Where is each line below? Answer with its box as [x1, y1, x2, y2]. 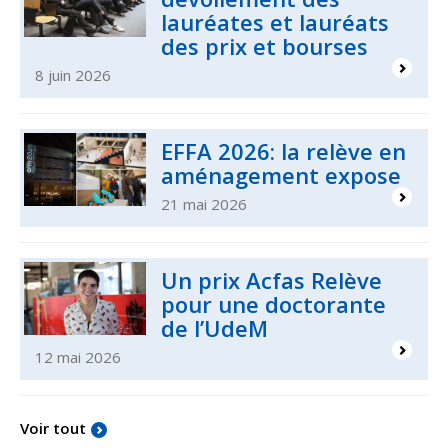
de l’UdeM [161, 312, 269, 343]
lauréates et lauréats [161, 6, 390, 37]
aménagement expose [161, 159, 402, 190]
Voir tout [20, 417, 86, 438]
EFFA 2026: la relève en [161, 135, 407, 166]
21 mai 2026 [161, 193, 248, 214]
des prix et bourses [161, 30, 369, 61]
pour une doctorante [161, 288, 387, 319]
